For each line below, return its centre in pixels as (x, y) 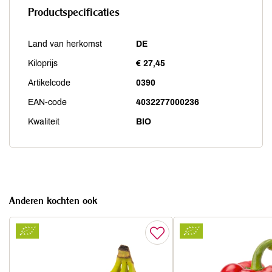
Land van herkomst (65, 44)
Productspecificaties (74, 12)
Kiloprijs (43, 63)
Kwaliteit (44, 122)
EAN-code (47, 102)
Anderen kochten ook (53, 200)
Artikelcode (49, 83)
